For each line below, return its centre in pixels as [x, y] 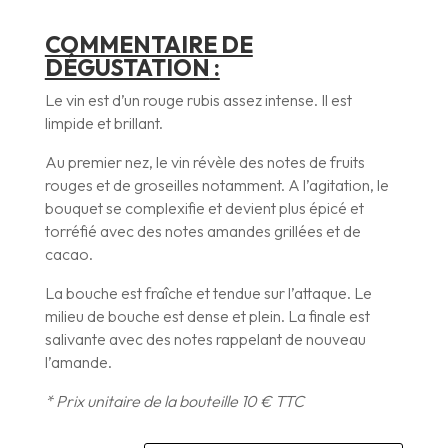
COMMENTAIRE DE [148, 45]
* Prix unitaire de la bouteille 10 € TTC [174, 401]
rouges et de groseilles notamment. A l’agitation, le [216, 185]
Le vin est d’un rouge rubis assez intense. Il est [198, 100]
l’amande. [78, 362]
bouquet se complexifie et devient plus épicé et [204, 208]
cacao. [68, 254]
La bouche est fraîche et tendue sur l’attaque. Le [208, 293]
